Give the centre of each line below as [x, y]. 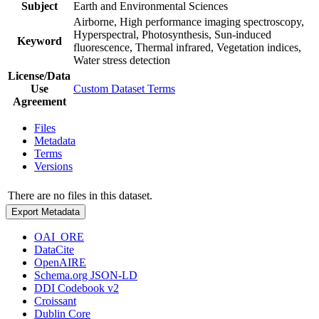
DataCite [54, 249]
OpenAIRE [60, 262]
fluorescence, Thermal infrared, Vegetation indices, [187, 47]
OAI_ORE [59, 236]
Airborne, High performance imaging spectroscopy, [189, 21]
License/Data [39, 75]
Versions [53, 166]
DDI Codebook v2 [77, 288]
